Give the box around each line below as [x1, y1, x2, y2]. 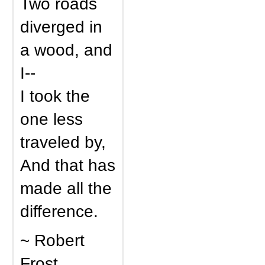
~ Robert [20, 231, 85, 250]
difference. [20, 202, 98, 221]
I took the [20, 86, 90, 105]
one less [20, 109, 83, 128]
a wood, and [20, 40, 112, 59]
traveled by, [20, 132, 106, 151]
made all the [20, 179, 112, 198]
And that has [20, 156, 115, 174]
